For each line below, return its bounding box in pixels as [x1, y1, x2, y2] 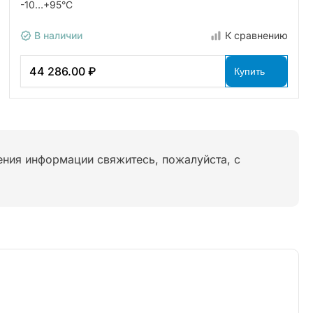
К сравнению [224, 29, 288, 41]
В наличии [31, 29, 83, 41]
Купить [233, 65, 265, 77]
